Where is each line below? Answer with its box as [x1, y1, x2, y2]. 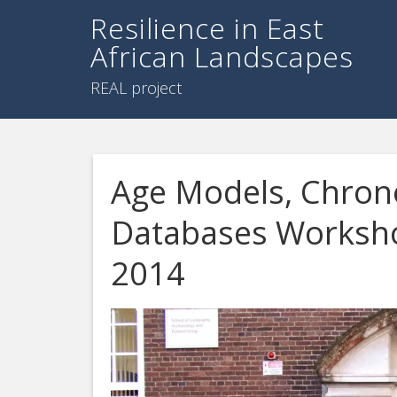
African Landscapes [90, 37, 354, 75]
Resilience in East [90, 9, 324, 47]
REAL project [90, 77, 182, 98]
